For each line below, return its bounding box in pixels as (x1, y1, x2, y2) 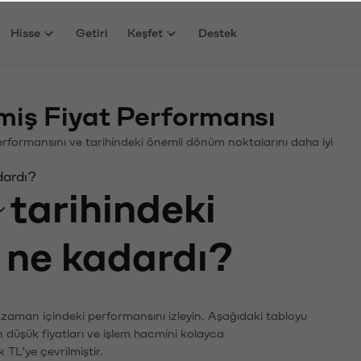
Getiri (76, 25, 109, 38)
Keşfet (127, 25, 164, 38)
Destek (198, 25, 238, 38)
